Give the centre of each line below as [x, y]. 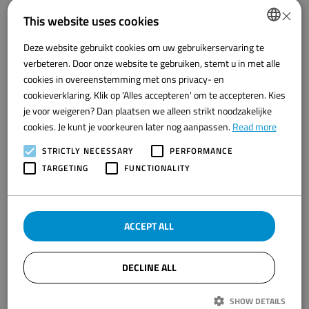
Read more [254, 126]
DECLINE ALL [149, 267]
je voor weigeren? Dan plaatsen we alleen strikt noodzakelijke [147, 110]
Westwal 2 [33, 246]
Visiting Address [58, 217]
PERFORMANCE [201, 150]
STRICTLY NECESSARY [88, 150]
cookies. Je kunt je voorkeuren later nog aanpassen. [127, 126]
